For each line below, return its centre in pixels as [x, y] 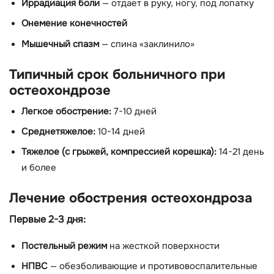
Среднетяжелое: [58, 132]
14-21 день [240, 152]
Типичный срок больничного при [117, 74]
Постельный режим [64, 246]
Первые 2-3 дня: [47, 220]
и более [39, 168]
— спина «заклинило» [147, 44]
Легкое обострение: [66, 111]
